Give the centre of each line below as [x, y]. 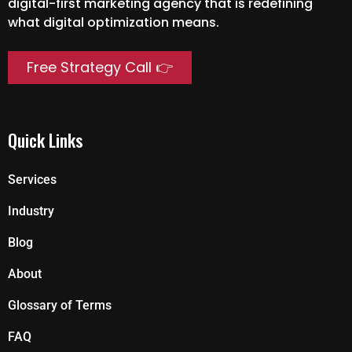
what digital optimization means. [114, 22]
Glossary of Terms [60, 306]
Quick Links [45, 140]
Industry [31, 211]
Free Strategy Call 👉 [100, 68]
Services [32, 180]
